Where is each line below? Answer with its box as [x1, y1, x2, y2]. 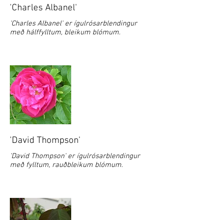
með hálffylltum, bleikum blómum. [10, 28, 120, 37]
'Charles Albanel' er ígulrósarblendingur [10, 19, 137, 28]
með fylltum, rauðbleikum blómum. [10, 161, 123, 169]
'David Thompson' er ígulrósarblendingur [10, 152, 140, 161]
